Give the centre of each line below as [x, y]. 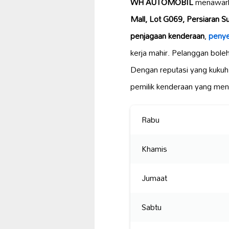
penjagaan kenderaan [167, 36]
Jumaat [155, 178]
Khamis [155, 148]
